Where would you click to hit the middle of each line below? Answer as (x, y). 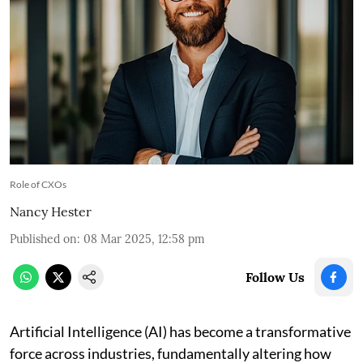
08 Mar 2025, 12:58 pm (144, 239)
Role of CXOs (38, 184)
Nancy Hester (51, 211)
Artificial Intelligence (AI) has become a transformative (180, 331)
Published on (43, 239)
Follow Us (275, 277)
